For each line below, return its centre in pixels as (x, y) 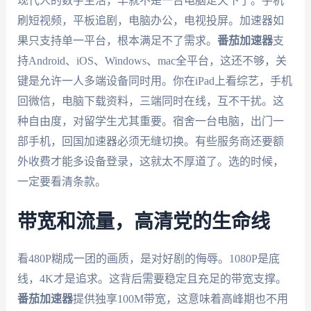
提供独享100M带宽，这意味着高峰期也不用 (180, 299)
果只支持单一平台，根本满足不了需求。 (117, 40)
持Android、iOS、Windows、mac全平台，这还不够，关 (152, 60)
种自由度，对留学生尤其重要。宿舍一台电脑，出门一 (150, 121)
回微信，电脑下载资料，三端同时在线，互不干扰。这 (150, 101)
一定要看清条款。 (61, 181)
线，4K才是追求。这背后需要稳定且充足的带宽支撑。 (152, 278)
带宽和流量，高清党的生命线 (143, 222)
